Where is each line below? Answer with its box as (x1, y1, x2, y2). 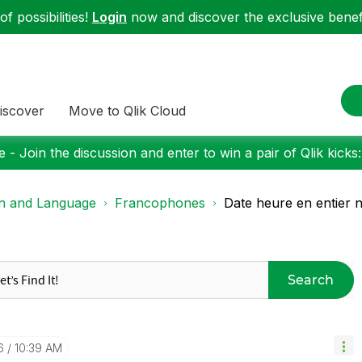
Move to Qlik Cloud (69, 102, 186, 119)
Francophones (115, 195, 205, 211)
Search (288, 271, 335, 288)
